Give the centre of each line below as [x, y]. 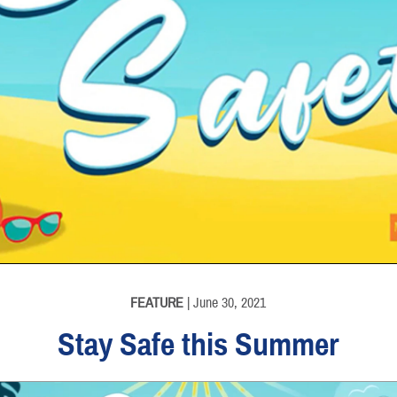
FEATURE [157, 303]
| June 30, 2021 [225, 303]
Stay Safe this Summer [198, 345]
